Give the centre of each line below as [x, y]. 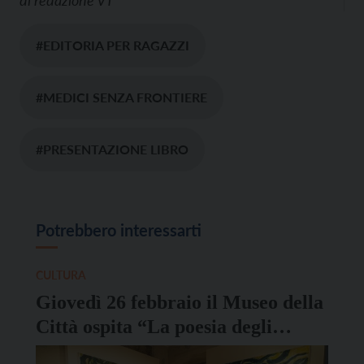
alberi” [65, 351]
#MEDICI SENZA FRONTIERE [121, 97]
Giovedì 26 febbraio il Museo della [180, 303]
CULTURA [61, 275]
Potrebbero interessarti [119, 230]
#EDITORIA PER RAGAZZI [113, 45]
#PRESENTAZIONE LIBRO [112, 149]
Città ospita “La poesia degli [154, 327]
